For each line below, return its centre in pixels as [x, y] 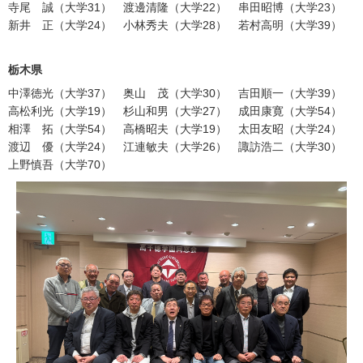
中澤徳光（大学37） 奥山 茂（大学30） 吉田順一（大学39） [175, 94]
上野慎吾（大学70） [60, 165]
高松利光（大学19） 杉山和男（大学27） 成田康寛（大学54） [175, 111]
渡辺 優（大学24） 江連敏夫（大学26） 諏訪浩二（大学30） [175, 147]
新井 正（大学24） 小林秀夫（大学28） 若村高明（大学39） [175, 26]
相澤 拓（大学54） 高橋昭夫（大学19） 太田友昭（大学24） [175, 129]
